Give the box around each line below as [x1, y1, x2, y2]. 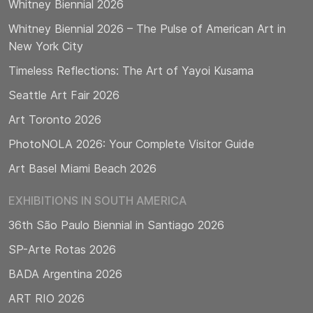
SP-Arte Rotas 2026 [8, 242, 116, 257]
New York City [8, 39, 83, 54]
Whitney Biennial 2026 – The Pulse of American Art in [8, 22, 286, 36]
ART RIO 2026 [8, 291, 85, 306]
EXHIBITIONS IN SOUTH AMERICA [8, 194, 187, 208]
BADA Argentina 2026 [8, 267, 122, 282]
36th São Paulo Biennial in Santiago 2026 [8, 218, 224, 233]
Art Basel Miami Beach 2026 [8, 161, 156, 176]
